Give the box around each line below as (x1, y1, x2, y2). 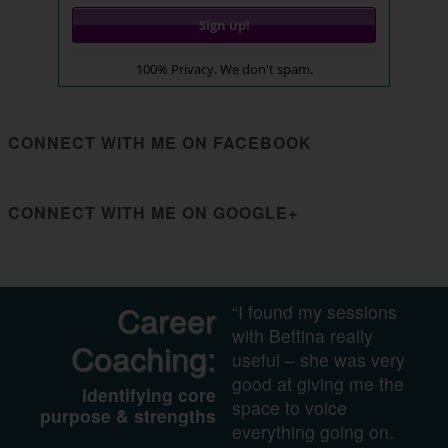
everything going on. (231, 418, 399, 444)
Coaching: (71, 333, 217, 380)
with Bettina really (231, 322, 373, 348)
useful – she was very (231, 346, 405, 372)
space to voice (231, 394, 347, 420)
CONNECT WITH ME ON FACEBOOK (8, 131, 312, 155)
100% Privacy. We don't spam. (135, 59, 313, 78)
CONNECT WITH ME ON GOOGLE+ (8, 201, 298, 225)
